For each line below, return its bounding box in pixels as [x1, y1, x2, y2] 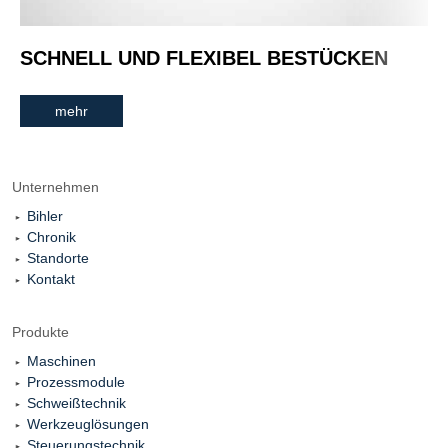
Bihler [27, 207, 63, 224]
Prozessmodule [27, 373, 125, 390]
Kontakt [27, 270, 75, 287]
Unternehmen [12, 178, 99, 195]
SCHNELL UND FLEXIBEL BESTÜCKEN [20, 46, 388, 69]
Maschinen [27, 352, 96, 369]
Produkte [12, 323, 69, 340]
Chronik [27, 228, 76, 245]
